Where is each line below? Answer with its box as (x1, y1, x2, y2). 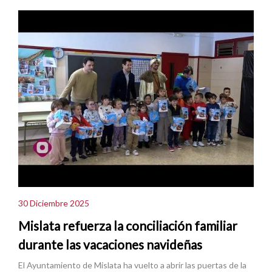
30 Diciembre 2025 (18, 197, 89, 208)
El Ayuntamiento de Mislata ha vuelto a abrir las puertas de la (18, 260, 246, 271)
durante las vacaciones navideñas (18, 237, 202, 253)
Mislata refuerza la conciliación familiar (18, 218, 237, 234)
